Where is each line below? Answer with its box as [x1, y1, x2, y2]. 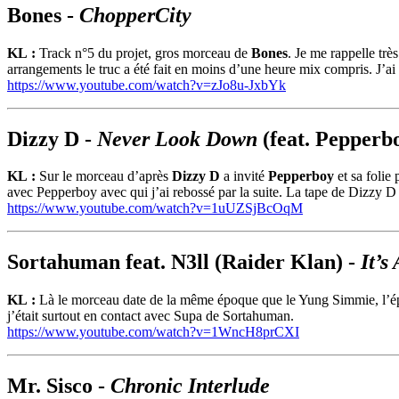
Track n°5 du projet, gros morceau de [39, 45, 251, 61]
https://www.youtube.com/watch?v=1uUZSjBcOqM [7, 200, 303, 216]
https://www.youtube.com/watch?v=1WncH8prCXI [7, 324, 299, 340]
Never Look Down [97, 126, 257, 151]
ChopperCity [79, 3, 191, 27]
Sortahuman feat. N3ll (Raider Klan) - [7, 250, 361, 274]
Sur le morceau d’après [39, 168, 172, 184]
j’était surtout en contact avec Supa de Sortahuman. [7, 308, 294, 324]
